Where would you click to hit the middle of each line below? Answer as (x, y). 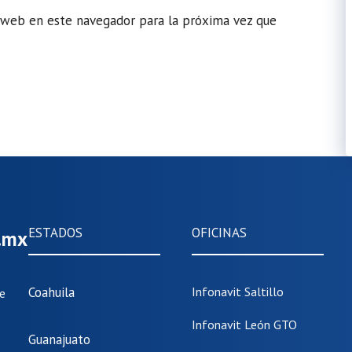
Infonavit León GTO (244, 325)
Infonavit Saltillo (238, 292)
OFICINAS (219, 233)
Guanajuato (59, 339)
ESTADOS (55, 233)
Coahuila (51, 293)
